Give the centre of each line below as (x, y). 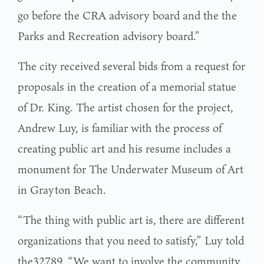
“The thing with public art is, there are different (131, 220)
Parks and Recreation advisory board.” (109, 36)
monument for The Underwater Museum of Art (131, 169)
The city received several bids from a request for (131, 66)
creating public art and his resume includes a (124, 148)
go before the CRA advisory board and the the (127, 15)
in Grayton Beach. (62, 189)
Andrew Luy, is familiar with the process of (120, 128)
